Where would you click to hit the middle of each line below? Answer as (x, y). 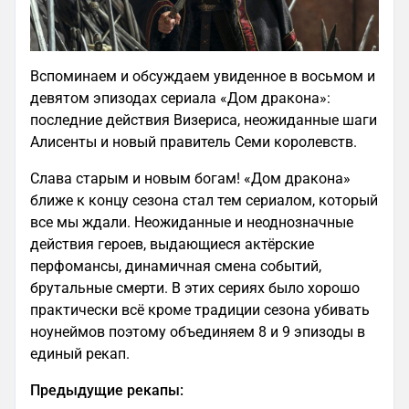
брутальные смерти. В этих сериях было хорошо (195, 288)
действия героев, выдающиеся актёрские (172, 244)
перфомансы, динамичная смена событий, (176, 266)
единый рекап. (80, 353)
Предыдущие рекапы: (107, 390)
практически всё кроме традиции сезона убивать (200, 309)
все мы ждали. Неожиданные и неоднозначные (192, 222)
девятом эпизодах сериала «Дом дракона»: (180, 98)
